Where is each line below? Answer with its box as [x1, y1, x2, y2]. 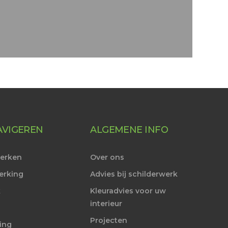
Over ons [90, 152, 125, 162]
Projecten [90, 215, 128, 225]
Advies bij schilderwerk [90, 169, 178, 179]
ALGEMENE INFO [90, 124, 168, 135]
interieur [90, 198, 123, 208]
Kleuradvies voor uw [90, 186, 166, 195]
